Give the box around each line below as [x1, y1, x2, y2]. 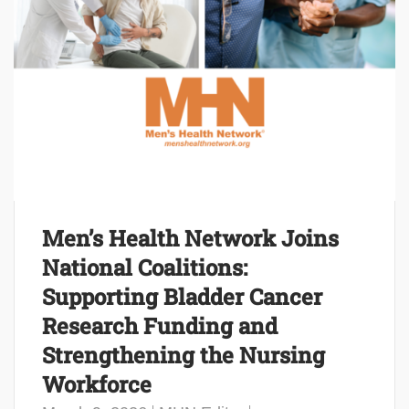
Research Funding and [42, 310, 278, 341]
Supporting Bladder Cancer [42, 281, 322, 311]
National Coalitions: [42, 252, 247, 282]
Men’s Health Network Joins [42, 223, 339, 253]
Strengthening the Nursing [42, 340, 325, 370]
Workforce [42, 369, 152, 399]
